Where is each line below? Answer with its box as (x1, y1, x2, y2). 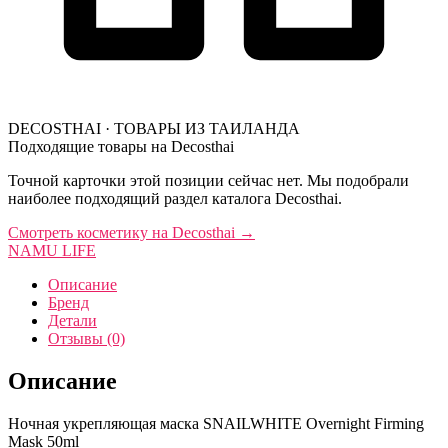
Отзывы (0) (48, 329, 125, 347)
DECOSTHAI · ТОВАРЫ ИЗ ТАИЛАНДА (8, 119, 300, 137)
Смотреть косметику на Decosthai (8, 223, 235, 241)
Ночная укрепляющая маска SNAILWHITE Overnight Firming (8, 414, 424, 432)
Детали (48, 311, 97, 329)
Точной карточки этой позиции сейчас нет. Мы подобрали (8, 171, 409, 189)
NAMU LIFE (8, 241, 96, 259)
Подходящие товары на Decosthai (8, 137, 234, 155)
